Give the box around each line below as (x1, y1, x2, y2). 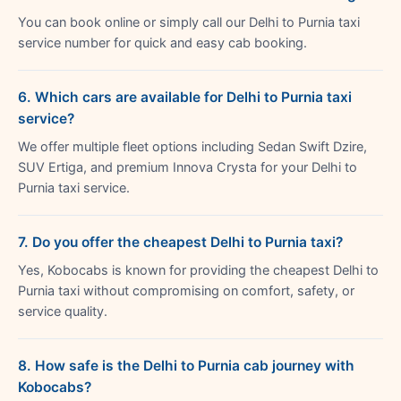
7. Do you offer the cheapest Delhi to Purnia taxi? (18, 233, 343, 251)
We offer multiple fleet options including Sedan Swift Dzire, (18, 138, 367, 155)
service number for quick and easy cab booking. (18, 34, 307, 51)
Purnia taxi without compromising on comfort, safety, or (18, 282, 354, 299)
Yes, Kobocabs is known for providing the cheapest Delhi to (18, 261, 379, 278)
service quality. (18, 303, 107, 320)
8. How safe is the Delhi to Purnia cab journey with (18, 356, 354, 374)
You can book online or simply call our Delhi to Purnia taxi (18, 13, 360, 30)
